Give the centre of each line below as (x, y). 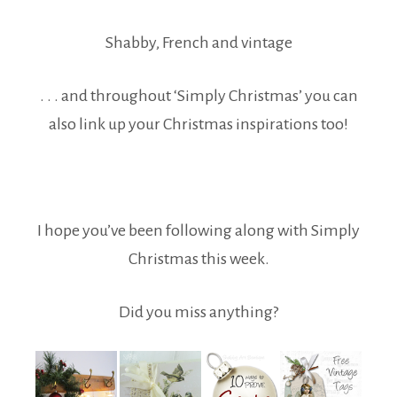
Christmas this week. (198, 259)
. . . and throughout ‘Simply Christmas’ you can (198, 96)
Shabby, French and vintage (198, 43)
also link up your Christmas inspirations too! (198, 125)
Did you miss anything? (198, 312)
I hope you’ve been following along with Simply (198, 231)
